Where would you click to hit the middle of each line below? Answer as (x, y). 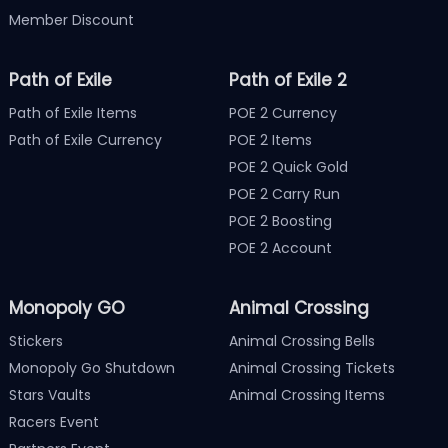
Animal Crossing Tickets (312, 367)
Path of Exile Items (72, 112)
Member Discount (71, 19)
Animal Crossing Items (307, 394)
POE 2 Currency (283, 112)
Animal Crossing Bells (302, 340)
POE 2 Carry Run (285, 193)
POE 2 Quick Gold (289, 166)
